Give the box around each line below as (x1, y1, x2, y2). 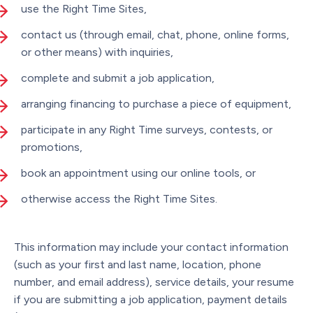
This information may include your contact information (14, 240, 289, 254)
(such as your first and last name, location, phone (14, 257, 261, 271)
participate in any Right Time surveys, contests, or (21, 122, 272, 136)
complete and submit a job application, (21, 71, 214, 85)
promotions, (21, 140, 82, 154)
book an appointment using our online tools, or (21, 166, 256, 180)
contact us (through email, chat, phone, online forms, (21, 27, 289, 41)
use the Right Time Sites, (21, 1, 147, 15)
